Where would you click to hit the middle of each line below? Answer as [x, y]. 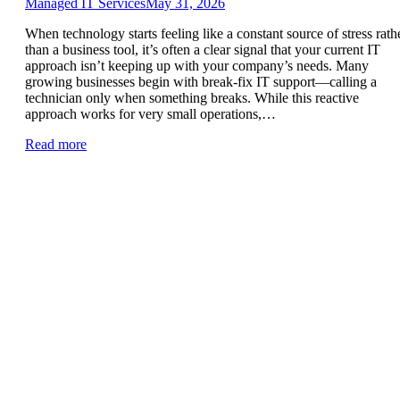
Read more [56, 144]
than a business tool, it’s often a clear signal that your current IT [203, 49]
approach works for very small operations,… [150, 113]
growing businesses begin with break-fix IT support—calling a [201, 81]
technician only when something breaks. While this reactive [192, 97]
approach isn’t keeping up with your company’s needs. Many [197, 65]
